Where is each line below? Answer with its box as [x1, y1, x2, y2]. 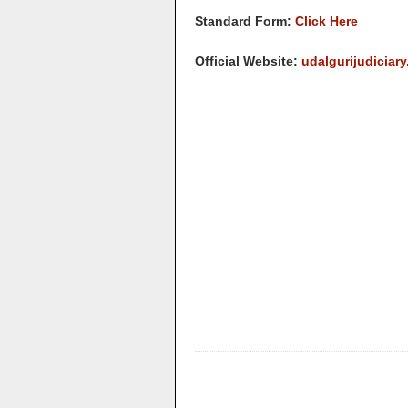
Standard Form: [195, 14, 295, 28]
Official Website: [195, 54, 301, 68]
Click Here [295, 14, 358, 28]
